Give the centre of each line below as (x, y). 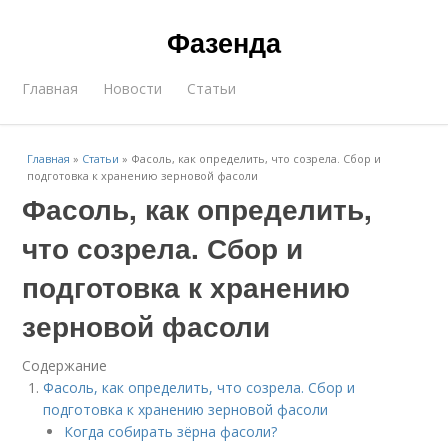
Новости (133, 88)
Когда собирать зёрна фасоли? (171, 431)
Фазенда (224, 42)
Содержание (65, 365)
